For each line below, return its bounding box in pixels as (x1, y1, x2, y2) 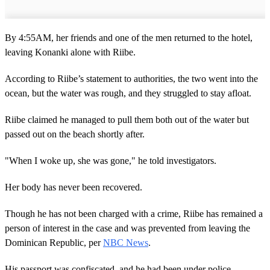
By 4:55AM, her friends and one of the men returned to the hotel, (5, 32, 253, 43)
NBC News (103, 237, 148, 248)
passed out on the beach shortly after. (5, 128, 145, 139)
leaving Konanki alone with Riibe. (5, 46, 136, 57)
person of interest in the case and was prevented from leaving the (5, 222, 250, 233)
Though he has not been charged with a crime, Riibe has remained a (5, 208, 263, 219)
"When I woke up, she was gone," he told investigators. (5, 155, 216, 166)
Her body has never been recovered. (5, 181, 142, 192)
